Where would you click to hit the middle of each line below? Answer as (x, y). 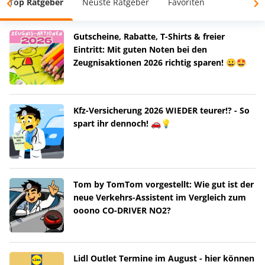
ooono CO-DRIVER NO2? (122, 211)
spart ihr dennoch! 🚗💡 (122, 124)
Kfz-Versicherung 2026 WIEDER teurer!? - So (161, 111)
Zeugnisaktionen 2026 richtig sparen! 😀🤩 (160, 63)
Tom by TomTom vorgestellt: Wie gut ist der (164, 185)
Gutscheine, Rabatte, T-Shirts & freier (149, 37)
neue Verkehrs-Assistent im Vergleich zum (160, 198)
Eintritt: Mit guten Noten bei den (140, 50)
